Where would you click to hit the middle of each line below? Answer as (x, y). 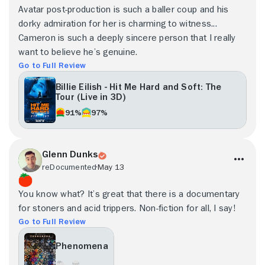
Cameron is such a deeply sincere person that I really (127, 38)
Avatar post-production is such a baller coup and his (124, 9)
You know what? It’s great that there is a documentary (129, 194)
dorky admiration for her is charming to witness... (118, 23)
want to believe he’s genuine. (78, 52)
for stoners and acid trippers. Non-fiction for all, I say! (127, 208)
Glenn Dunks (70, 154)
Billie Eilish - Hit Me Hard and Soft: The (139, 87)
